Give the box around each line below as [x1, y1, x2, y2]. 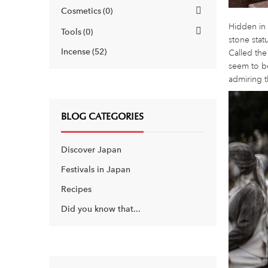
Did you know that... [61, 203, 141, 215]
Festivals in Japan [61, 164, 130, 175]
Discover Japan [61, 144, 121, 156]
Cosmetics [61, 5, 101, 17]
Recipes [61, 184, 92, 195]
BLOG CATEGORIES [61, 111, 144, 123]
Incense [61, 46, 90, 57]
